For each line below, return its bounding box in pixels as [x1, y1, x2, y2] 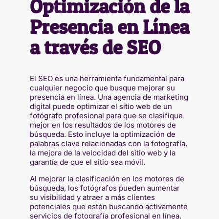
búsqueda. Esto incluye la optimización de [29, 130, 175, 139]
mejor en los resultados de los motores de [29, 120, 176, 130]
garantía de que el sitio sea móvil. [29, 157, 145, 167]
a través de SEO [29, 35, 161, 60]
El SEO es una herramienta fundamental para [29, 74, 184, 84]
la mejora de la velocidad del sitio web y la [29, 148, 175, 158]
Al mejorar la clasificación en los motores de [29, 174, 184, 184]
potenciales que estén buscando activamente [29, 202, 188, 212]
